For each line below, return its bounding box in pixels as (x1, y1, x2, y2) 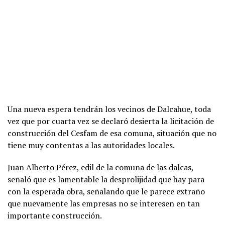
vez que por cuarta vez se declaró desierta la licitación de (8, 115, 214, 127)
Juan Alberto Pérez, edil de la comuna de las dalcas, (8, 161, 193, 173)
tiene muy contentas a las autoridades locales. (8, 139, 175, 151)
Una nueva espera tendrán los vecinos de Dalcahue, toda (8, 103, 211, 115)
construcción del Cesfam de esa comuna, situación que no (8, 127, 216, 139)
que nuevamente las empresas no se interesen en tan (8, 197, 200, 209)
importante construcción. (8, 209, 102, 221)
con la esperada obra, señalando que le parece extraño (8, 185, 205, 197)
